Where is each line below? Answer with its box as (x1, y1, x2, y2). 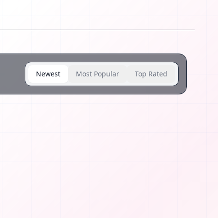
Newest (36, 69, 60, 78)
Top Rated (135, 69, 167, 78)
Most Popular (76, 69, 119, 78)
